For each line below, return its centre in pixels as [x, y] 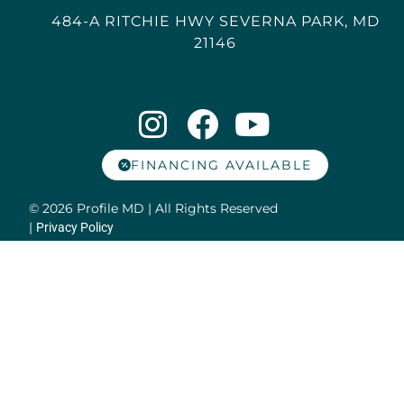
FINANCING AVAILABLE [222, 165]
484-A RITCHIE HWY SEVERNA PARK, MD [215, 21]
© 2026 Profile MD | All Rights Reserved [154, 208]
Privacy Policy [75, 227]
